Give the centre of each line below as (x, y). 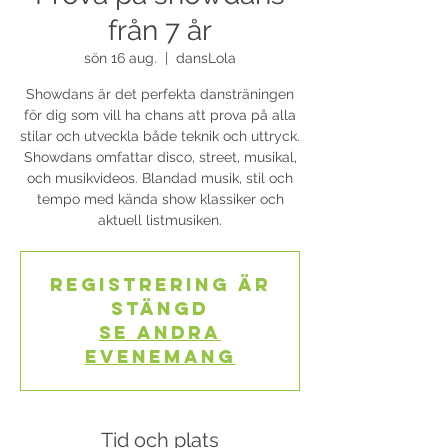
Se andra (160, 332)
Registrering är (160, 284)
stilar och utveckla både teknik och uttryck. (160, 136)
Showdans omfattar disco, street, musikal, (160, 157)
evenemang (160, 356)
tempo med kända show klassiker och (160, 199)
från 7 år (160, 30)
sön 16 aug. (120, 58)
